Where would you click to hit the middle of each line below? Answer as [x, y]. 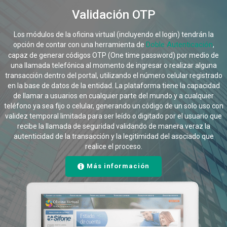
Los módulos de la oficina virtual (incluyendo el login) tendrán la [113, 35]
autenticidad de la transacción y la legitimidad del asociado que [113, 137]
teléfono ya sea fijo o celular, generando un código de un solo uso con [113, 106]
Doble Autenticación [179, 45]
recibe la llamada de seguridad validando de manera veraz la [113, 126]
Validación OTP [113, 15]
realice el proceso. [113, 147]
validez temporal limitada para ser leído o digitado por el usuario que [113, 116]
